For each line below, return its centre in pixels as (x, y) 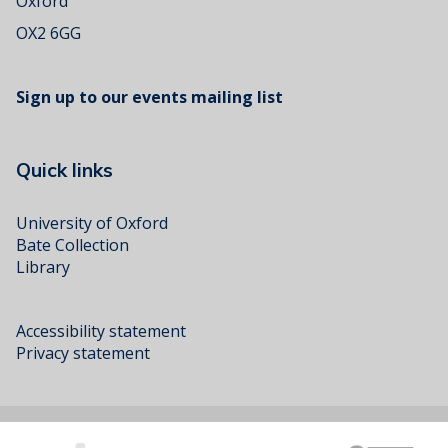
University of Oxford (92, 222)
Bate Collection (72, 244)
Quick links (64, 169)
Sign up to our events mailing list (149, 96)
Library (43, 266)
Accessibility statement (101, 330)
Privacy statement (83, 352)
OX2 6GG (48, 32)
